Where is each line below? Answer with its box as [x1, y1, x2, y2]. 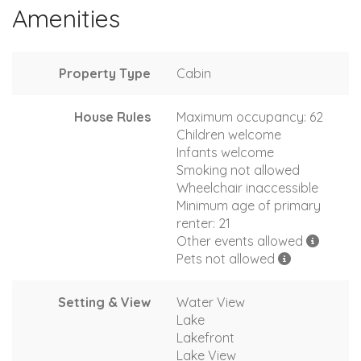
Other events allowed [176, 232, 306, 249]
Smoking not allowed [176, 161, 300, 178]
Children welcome [176, 126, 281, 143]
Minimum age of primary [176, 197, 321, 214]
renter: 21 [176, 214, 230, 231]
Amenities [12, 2, 120, 34]
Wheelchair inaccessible [176, 179, 318, 196]
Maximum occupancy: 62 [176, 108, 323, 125]
